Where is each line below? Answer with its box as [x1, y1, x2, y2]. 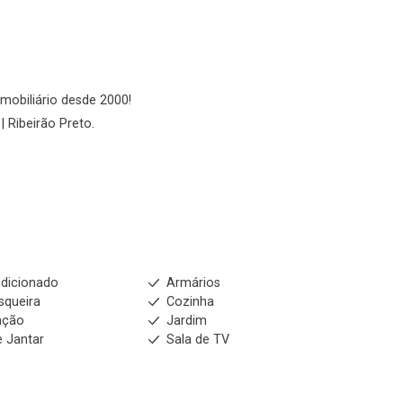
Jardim [166, 313, 207, 328]
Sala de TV [166, 332, 229, 347]
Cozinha [166, 294, 214, 309]
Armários [166, 275, 220, 291]
